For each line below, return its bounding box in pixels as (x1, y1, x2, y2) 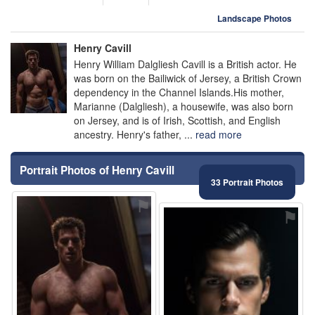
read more (195, 127, 242, 141)
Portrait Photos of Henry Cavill (20, 162, 174, 178)
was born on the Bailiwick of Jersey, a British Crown (74, 71, 302, 85)
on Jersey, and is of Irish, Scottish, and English (74, 113, 281, 127)
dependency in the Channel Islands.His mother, (74, 85, 284, 99)
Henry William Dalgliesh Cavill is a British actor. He (74, 57, 297, 71)
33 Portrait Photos (211, 176, 283, 188)
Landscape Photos (217, 13, 292, 25)
